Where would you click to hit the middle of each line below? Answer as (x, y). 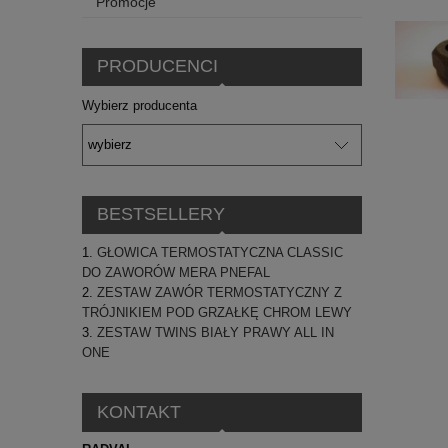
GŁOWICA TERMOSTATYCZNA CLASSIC (220, 253)
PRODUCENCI (157, 66)
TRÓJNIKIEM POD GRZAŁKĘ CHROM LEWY (217, 313)
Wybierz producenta (139, 106)
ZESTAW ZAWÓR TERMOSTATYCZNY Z (219, 293)
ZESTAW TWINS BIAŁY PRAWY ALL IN (215, 333)
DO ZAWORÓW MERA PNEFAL (176, 273)
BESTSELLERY (160, 214)
